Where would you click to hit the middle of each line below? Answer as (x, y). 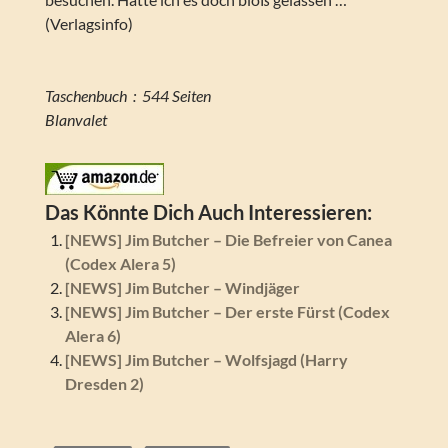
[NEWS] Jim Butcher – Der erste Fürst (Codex (227, 312)
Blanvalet (75, 120)
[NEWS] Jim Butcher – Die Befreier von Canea (228, 240)
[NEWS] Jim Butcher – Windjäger (182, 288)
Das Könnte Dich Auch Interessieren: (208, 212)
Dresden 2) (104, 384)
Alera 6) (92, 336)
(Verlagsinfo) (88, 24)
